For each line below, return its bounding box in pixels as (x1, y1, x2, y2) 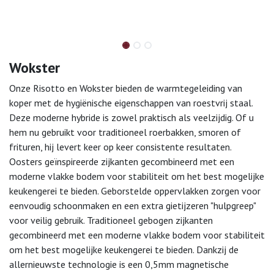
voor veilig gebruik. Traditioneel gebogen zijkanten (9, 213, 213, 226)
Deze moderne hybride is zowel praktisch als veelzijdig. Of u (9, 111, 254, 124)
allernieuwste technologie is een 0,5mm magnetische (9, 257, 229, 270)
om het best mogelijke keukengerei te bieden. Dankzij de (9, 243, 239, 256)
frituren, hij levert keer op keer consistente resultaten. (9, 140, 231, 153)
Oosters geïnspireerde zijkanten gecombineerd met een (9, 155, 234, 168)
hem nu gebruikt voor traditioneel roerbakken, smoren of (9, 125, 241, 138)
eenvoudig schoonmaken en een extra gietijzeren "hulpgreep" (9, 199, 256, 212)
